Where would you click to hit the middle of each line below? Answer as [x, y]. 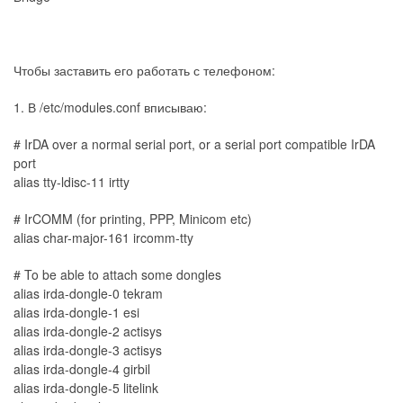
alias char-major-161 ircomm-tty [103, 237]
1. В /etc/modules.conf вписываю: [110, 107]
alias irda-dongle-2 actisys [88, 331]
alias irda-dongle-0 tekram [88, 293]
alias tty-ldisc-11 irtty [72, 181]
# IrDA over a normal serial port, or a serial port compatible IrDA [194, 143]
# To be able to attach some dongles [117, 274]
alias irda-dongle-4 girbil [82, 368]
